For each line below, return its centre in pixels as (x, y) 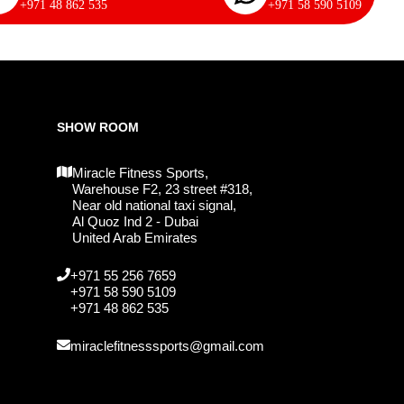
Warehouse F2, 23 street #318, (163, 188)
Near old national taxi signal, (155, 205)
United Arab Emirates (135, 237)
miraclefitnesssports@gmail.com (168, 345)
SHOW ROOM (98, 127)
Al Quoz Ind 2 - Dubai (136, 221)
